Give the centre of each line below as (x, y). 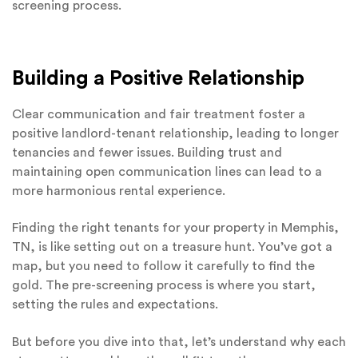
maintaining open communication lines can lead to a (167, 171)
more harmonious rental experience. (119, 191)
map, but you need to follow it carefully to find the (163, 267)
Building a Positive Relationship (158, 78)
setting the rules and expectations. (115, 305)
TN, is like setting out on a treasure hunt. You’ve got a (172, 247)
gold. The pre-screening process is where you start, (164, 286)
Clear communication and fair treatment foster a (159, 114)
